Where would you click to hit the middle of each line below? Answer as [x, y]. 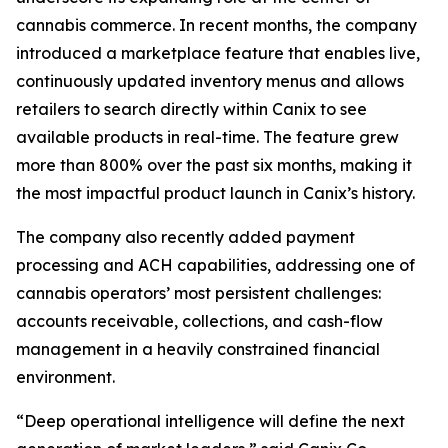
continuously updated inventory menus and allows [210, 81]
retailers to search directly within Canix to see [191, 109]
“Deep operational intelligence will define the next [210, 421]
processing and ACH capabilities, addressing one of [215, 265]
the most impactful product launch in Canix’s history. [215, 193]
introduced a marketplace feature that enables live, [218, 53]
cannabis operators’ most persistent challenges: [198, 293]
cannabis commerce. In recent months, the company [216, 25]
